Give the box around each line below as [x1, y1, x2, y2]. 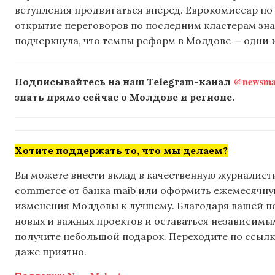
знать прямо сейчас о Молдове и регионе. [15, 91, 234, 104]
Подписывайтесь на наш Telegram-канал [15, 76, 233, 88]
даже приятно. [15, 245, 87, 258]
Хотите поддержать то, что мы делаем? [15, 144, 228, 157]
